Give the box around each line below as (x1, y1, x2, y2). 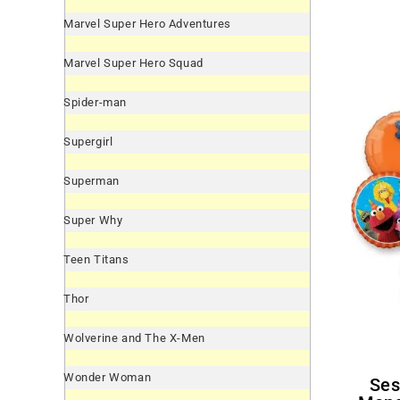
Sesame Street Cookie (370, 373, 381, 396)
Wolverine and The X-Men (63, 331, 205, 345)
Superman (63, 174, 120, 187)
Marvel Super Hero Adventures (63, 17, 231, 30)
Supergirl (63, 135, 113, 148)
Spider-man (63, 96, 127, 109)
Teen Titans (63, 253, 129, 266)
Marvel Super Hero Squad (63, 56, 204, 70)
